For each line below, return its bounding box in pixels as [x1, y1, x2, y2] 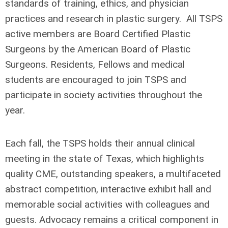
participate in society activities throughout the [5, 89, 202, 101]
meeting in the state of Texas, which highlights [5, 153, 204, 164]
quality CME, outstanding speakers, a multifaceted [5, 168, 221, 180]
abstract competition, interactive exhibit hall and [5, 183, 211, 195]
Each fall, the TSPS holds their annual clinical [5, 137, 195, 149]
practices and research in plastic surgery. [5, 13, 181, 24]
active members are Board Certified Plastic [5, 28, 190, 40]
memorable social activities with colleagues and [5, 198, 210, 210]
